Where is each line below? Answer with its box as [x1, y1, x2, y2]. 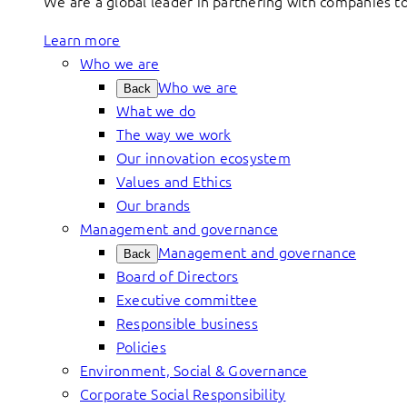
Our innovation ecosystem [116, 147, 291, 167]
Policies [116, 336, 166, 356]
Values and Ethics [116, 171, 233, 191]
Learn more [44, 29, 121, 49]
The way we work [116, 124, 232, 144]
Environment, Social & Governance [80, 360, 308, 380]
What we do [116, 100, 196, 120]
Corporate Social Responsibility [80, 383, 286, 403]
